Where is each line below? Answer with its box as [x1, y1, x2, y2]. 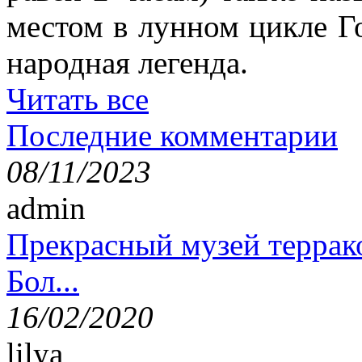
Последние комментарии [6, 117, 338, 153]
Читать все [6, 81, 149, 116]
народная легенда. [6, 44, 248, 80]
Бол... [6, 263, 79, 298]
